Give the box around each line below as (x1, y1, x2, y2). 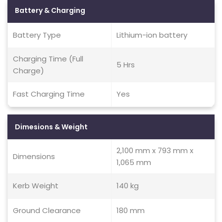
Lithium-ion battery (116, 30, 187, 40)
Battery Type (13, 30, 61, 40)
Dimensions (13, 151, 55, 162)
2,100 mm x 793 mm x (116, 145, 193, 156)
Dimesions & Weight (15, 122, 88, 132)
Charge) (13, 65, 44, 76)
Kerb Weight (13, 180, 58, 191)
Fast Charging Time (13, 89, 85, 99)
